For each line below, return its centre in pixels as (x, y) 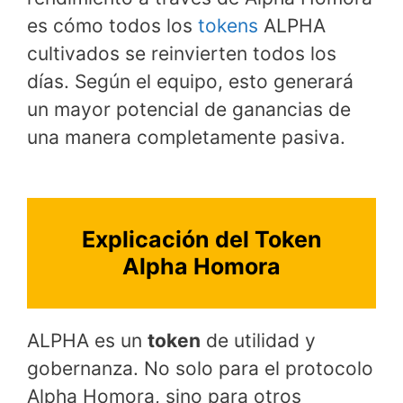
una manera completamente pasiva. (186, 137)
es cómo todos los (112, 25)
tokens (228, 25)
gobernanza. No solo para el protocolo (200, 368)
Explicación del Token (201, 240)
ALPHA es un (87, 340)
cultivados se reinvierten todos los (182, 53)
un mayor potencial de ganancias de (189, 109)
